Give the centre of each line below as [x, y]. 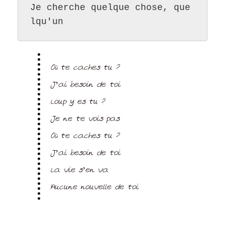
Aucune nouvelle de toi [94, 188]
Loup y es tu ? [77, 102]
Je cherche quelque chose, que [110, 8]
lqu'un [47, 22]
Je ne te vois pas [85, 120]
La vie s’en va [79, 171]
